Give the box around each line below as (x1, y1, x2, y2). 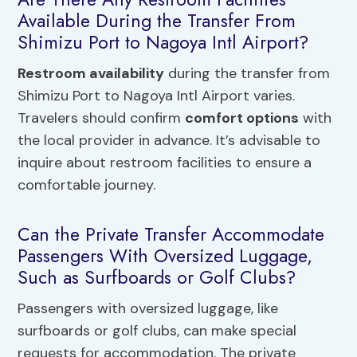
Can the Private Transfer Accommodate (18, 220, 325, 248)
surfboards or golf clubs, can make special (18, 321, 297, 341)
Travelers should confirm (18, 108, 186, 128)
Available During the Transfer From (18, 6, 296, 34)
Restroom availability (18, 64, 165, 84)
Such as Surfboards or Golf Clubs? (18, 263, 296, 291)
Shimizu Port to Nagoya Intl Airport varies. (18, 86, 296, 106)
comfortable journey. (18, 175, 156, 195)
